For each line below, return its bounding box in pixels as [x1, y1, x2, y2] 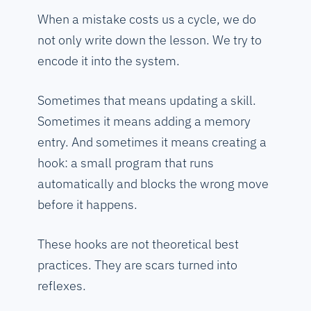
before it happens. [37, 196, 137, 213]
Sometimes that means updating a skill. [37, 92, 256, 109]
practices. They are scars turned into [37, 257, 237, 274]
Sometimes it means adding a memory [37, 113, 251, 130]
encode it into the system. [37, 53, 180, 69]
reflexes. [37, 278, 86, 294]
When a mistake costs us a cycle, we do [37, 11, 256, 28]
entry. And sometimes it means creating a [37, 134, 267, 151]
